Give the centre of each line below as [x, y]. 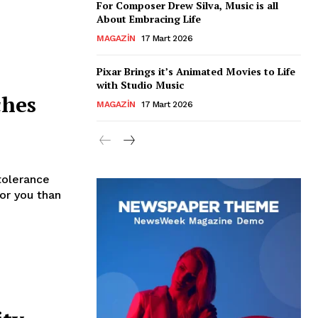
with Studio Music [140, 85]
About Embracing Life [149, 19]
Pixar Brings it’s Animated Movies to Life [196, 71]
